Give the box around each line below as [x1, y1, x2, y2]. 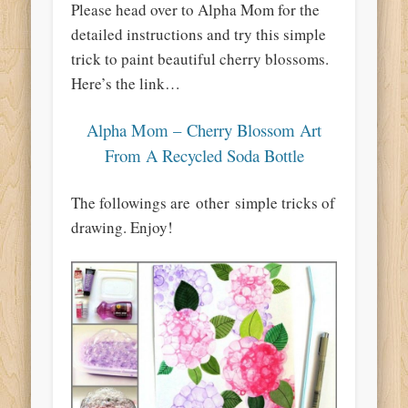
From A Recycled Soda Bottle [104, 143, 304, 167]
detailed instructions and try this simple [71, 23, 327, 45]
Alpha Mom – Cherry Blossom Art [87, 117, 321, 141]
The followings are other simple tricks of [71, 191, 336, 213]
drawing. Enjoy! [71, 216, 174, 238]
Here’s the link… [71, 72, 181, 94]
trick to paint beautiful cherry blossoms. [71, 47, 330, 69]
